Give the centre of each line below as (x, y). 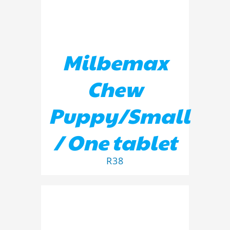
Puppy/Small (119, 115)
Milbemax (115, 61)
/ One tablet (115, 141)
